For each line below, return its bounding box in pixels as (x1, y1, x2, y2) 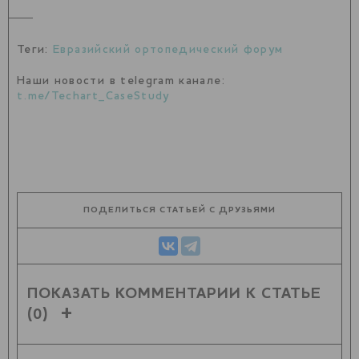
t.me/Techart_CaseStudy (17, 91, 170, 103)
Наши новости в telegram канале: (17, 75, 225, 87)
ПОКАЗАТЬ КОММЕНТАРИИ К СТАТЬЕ (27, 287, 321, 303)
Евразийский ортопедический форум (53, 44, 284, 56)
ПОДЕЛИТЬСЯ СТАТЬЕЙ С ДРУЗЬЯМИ (83, 206, 276, 216)
